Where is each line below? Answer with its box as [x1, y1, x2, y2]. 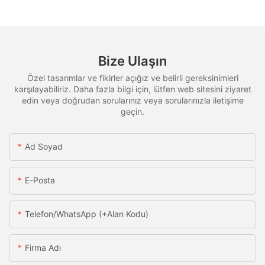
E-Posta [25, 175, 55, 186]
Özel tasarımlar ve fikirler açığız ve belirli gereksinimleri [27, 72, 238, 83]
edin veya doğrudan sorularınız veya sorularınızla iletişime [21, 95, 244, 105]
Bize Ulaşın [98, 53, 167, 69]
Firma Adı [25, 243, 61, 253]
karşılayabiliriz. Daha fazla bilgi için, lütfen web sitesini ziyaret [14, 83, 251, 94]
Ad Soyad [25, 141, 63, 152]
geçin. [121, 106, 144, 117]
